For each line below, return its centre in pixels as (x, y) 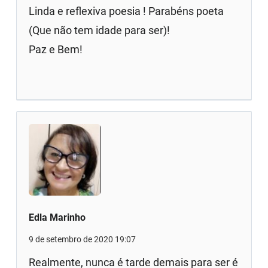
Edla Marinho (57, 217)
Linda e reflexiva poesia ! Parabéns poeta (127, 11)
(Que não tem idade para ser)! (100, 30)
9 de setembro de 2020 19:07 (83, 239)
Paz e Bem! (56, 49)
